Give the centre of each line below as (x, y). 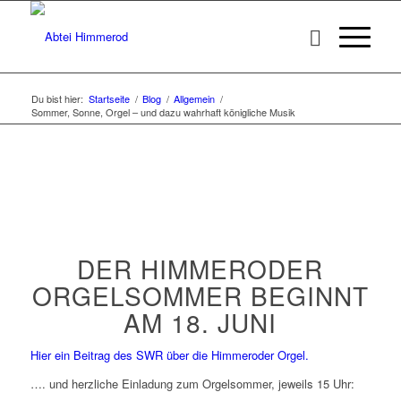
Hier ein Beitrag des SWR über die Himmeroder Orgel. (169, 355)
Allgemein (194, 98)
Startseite (109, 98)
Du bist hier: (57, 98)
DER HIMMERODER (200, 269)
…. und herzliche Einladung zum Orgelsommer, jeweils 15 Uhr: (192, 384)
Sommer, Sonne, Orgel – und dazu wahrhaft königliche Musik (163, 112)
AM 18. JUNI (200, 322)
